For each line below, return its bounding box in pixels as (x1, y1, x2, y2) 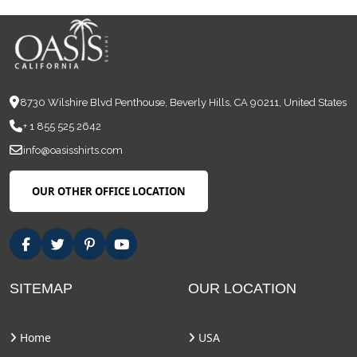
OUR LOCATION (188, 280, 296, 297)
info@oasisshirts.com (23, 144, 123, 157)
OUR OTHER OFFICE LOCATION (32, 183, 186, 198)
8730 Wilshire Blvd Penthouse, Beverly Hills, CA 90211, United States (20, 96, 347, 109)
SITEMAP (10, 280, 73, 297)
